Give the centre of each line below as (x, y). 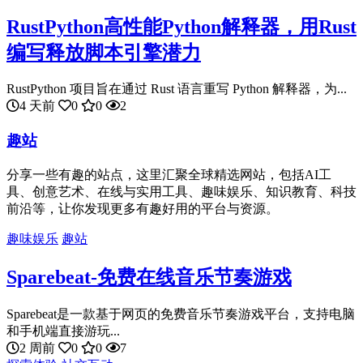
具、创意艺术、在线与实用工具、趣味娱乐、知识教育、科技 (181, 191)
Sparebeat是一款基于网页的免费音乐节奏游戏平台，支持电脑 (181, 314)
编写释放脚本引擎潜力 (104, 52)
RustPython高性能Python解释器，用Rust (181, 26)
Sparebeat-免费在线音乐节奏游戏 (149, 277)
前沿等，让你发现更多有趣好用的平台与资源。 (143, 208)
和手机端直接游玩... (63, 331)
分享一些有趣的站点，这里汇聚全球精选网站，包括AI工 (169, 174)
